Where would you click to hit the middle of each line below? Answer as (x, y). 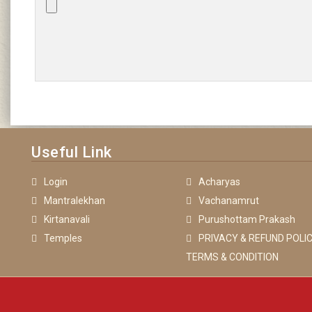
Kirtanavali (67, 220)
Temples (63, 239)
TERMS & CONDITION (232, 257)
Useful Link (72, 153)
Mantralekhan (75, 201)
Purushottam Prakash (247, 220)
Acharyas (219, 182)
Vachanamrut (228, 201)
